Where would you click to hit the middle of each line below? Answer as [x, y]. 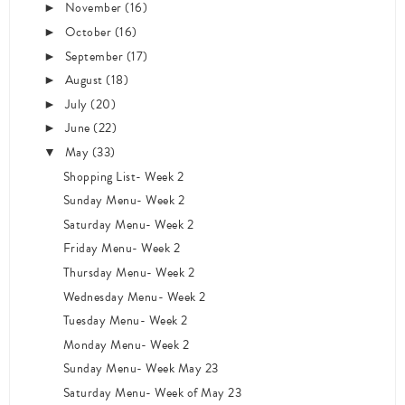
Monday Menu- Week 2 [126, 344]
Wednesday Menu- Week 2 [134, 297]
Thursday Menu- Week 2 [129, 273]
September [95, 56]
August [85, 80]
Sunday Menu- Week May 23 [141, 369]
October [89, 33]
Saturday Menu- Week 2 [128, 224]
